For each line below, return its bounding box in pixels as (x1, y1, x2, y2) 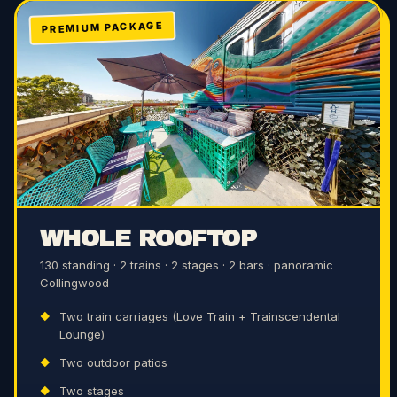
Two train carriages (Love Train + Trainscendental (59, 309, 340, 323)
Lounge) (59, 327, 105, 341)
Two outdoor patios (59, 355, 167, 370)
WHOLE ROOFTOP (40, 226, 257, 251)
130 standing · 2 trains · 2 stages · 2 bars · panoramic (40, 258, 333, 272)
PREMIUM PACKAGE (41, 19, 163, 36)
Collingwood (40, 276, 109, 290)
